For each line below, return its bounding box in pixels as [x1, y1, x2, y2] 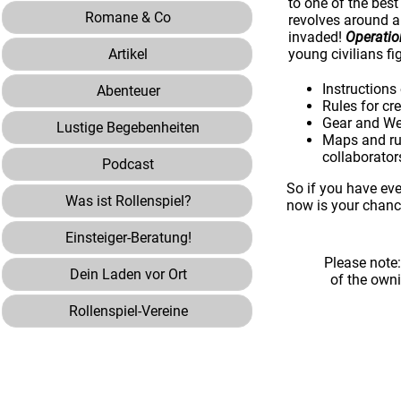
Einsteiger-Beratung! [64, 229, 192, 246]
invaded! [288, 29, 346, 46]
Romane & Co [85, 9, 171, 26]
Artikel [108, 46, 148, 63]
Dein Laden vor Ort [69, 266, 187, 283]
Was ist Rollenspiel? [64, 192, 192, 209]
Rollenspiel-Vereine [68, 303, 188, 320]
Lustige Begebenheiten [56, 119, 200, 136]
